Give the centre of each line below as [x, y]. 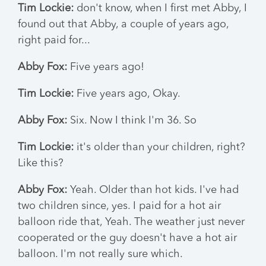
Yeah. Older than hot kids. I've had [153, 190]
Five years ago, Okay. [127, 94]
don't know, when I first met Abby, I [160, 8]
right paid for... [54, 40]
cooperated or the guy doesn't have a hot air [127, 238]
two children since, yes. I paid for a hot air [119, 206]
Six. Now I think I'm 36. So [132, 121]
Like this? [41, 163]
